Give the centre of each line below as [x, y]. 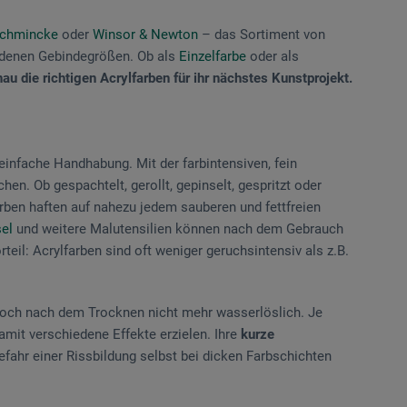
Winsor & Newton [145, 34]
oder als [273, 56]
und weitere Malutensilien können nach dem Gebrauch [178, 228]
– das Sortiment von [262, 34]
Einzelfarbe [213, 56]
